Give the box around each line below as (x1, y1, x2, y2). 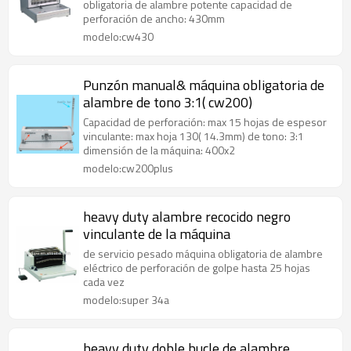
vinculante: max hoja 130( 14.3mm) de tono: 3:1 (83, 128, 304, 144)
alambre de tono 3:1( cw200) (83, 92, 252, 113)
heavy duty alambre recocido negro (83, 206, 291, 227)
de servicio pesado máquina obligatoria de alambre (83, 245, 323, 262)
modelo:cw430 (83, 28, 154, 45)
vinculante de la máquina (83, 223, 230, 244)
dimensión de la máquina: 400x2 (83, 142, 235, 158)
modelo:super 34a (83, 291, 169, 308)
